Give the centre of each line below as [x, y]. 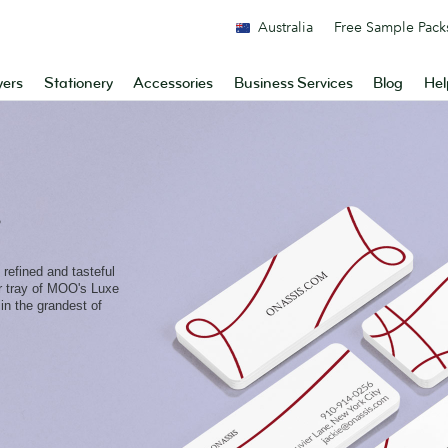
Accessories [173, 83]
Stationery [78, 83]
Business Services [293, 83]
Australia [285, 27]
